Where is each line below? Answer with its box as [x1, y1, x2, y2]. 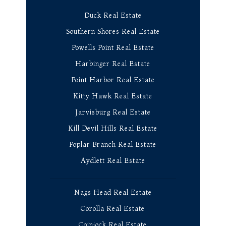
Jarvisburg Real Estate [75, 107, 151, 116]
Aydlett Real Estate [80, 156, 145, 164]
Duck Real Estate [84, 11, 142, 19]
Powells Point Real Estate [71, 43, 154, 51]
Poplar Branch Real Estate [69, 140, 157, 148]
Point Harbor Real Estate [71, 75, 155, 84]
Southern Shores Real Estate [66, 27, 160, 35]
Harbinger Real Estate [75, 59, 151, 68]
